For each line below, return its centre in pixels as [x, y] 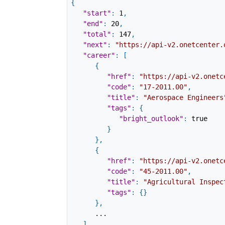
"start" [97, 13]
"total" [97, 34]
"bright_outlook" [151, 119]
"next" [95, 45]
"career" [99, 55]
